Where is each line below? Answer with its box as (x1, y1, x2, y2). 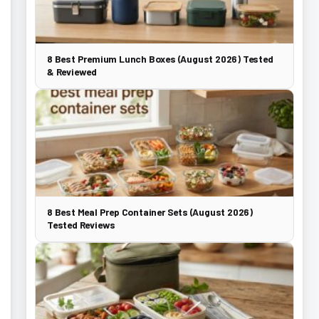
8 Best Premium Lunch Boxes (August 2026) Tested (47, 53, 273, 65)
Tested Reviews (47, 219, 116, 231)
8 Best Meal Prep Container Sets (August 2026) (47, 206, 253, 218)
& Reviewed (47, 66, 97, 78)
